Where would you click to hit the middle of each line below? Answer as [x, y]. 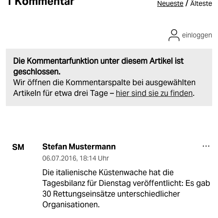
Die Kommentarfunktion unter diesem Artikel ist [98, 61]
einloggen [197, 35]
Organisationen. [71, 205]
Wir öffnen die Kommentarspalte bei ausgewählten [104, 83]
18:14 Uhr [94, 158]
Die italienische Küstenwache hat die [108, 173]
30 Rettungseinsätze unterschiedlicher [111, 194]
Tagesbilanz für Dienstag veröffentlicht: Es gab [126, 183]
